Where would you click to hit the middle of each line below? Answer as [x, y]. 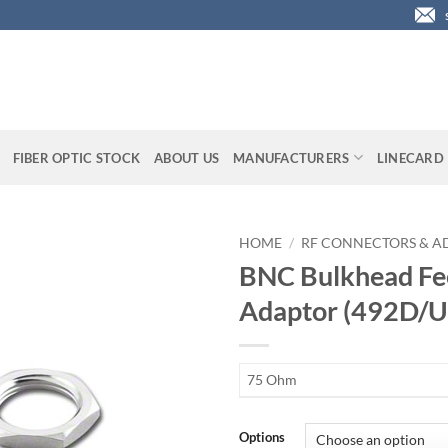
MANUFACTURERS [291, 157]
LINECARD [410, 157]
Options [262, 436]
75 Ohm [272, 379]
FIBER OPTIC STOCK [76, 157]
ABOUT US [187, 157]
